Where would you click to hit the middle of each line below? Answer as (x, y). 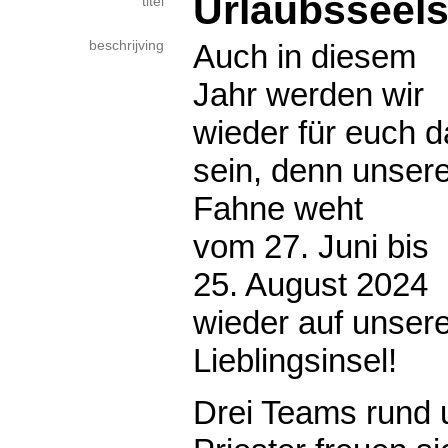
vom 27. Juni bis (311, 246)
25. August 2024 (310, 284)
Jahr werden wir (308, 94)
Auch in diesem (304, 56)
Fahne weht (278, 208)
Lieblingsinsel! (295, 360)
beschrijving (126, 45)
